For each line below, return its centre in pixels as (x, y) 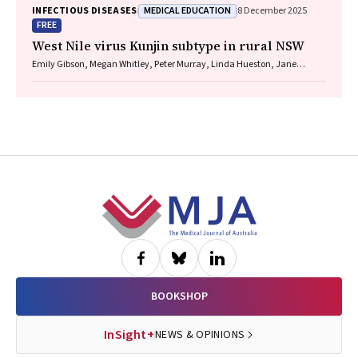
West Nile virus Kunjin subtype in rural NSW (168, 46)
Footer (43, 206)
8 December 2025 (272, 11)
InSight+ (129, 335)
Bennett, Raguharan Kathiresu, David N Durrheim (134, 77)
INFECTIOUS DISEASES (85, 11)
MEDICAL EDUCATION (187, 10)
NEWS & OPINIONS (200, 335)
